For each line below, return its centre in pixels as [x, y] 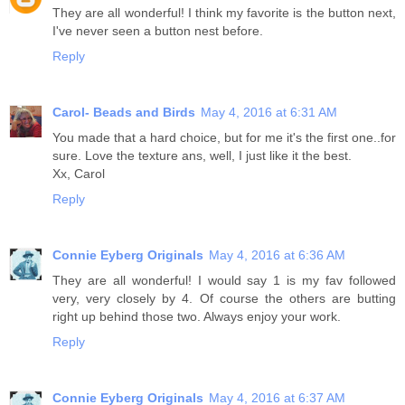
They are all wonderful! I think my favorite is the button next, [224, 12]
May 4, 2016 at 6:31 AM [269, 112]
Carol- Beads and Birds [124, 112]
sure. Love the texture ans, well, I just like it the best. [202, 155]
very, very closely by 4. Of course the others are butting [224, 298]
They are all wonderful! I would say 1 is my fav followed [224, 280]
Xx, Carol [79, 173]
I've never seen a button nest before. [158, 30]
